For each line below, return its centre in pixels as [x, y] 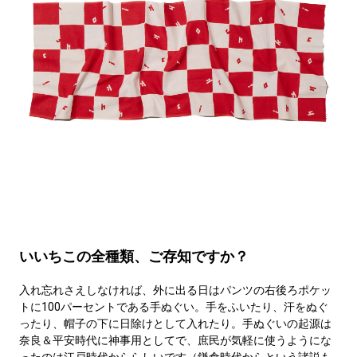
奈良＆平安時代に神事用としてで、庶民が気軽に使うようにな [175, 341]
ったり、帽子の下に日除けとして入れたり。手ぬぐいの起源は [175, 324]
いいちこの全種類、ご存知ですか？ [133, 257]
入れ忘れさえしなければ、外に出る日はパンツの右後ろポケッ [175, 290]
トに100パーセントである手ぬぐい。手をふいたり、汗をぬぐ [173, 307]
